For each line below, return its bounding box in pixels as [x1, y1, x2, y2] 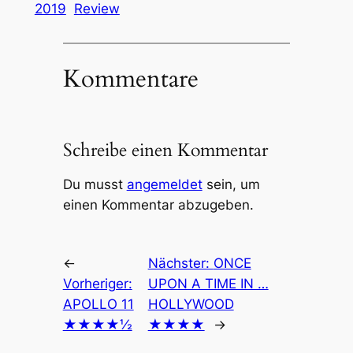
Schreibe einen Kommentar [62, 138, 268, 163]
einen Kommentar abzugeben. [62, 196, 254, 213]
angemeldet [126, 176, 203, 192]
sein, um [202, 176, 260, 192]
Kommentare [62, 62, 199, 96]
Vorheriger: [62, 275, 132, 292]
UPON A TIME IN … [147, 275, 269, 292]
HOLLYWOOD [147, 295, 234, 312]
